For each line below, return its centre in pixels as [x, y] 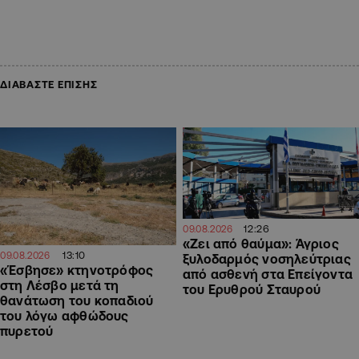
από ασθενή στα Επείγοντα [268, 274]
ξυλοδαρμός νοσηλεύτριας [267, 259]
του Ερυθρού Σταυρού [252, 290]
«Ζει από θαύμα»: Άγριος [261, 244]
